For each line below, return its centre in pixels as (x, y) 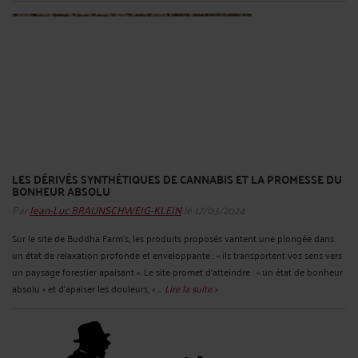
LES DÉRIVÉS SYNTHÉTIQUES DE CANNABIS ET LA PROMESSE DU (177, 179)
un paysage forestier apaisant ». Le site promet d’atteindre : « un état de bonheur (177, 272)
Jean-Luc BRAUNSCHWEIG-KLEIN (105, 209)
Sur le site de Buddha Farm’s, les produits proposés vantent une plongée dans (173, 238)
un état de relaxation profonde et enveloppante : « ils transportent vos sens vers (177, 255)
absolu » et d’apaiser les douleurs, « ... (88, 288)
